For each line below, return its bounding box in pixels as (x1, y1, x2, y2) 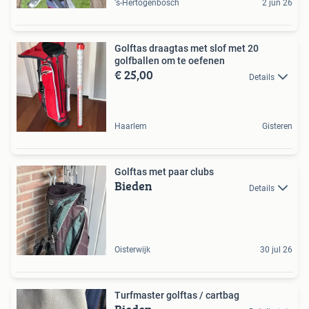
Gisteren (262, 121, 292, 132)
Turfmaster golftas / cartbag (114, 290, 239, 301)
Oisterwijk (114, 245, 150, 255)
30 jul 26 (260, 245, 292, 255)
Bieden (114, 177, 152, 196)
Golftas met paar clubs (114, 166, 214, 178)
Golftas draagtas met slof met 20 (114, 43, 259, 54)
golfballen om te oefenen (114, 55, 225, 67)
